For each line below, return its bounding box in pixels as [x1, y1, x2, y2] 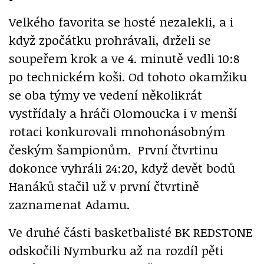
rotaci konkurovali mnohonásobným [9, 123, 225, 140]
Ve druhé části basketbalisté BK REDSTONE [9, 223, 253, 241]
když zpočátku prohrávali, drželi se [9, 31, 211, 49]
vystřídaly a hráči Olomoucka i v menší [9, 104, 237, 122]
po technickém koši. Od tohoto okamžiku [9, 68, 247, 85]
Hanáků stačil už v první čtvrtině [9, 177, 199, 195]
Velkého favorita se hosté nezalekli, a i [9, 13, 233, 31]
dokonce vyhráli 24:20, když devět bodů [9, 159, 235, 177]
